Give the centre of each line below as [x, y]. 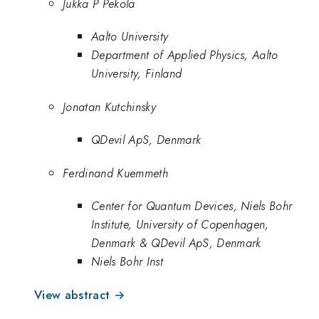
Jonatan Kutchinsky [109, 106]
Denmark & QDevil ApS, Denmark [176, 243]
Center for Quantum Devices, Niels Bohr [192, 206]
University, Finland [137, 74]
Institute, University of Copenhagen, [180, 225]
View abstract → [80, 294]
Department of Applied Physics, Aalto [185, 55]
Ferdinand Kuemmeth [115, 173]
